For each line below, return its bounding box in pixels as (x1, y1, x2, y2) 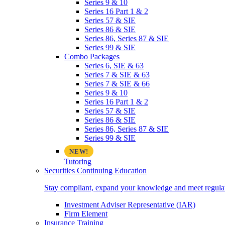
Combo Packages (64, 52, 120, 61)
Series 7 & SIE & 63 (84, 70, 150, 79)
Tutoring (64, 157, 91, 166)
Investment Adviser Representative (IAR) (64, 200, 195, 209)
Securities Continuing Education (44, 166, 147, 175)
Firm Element (64, 209, 107, 218)
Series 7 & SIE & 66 (84, 79, 150, 88)
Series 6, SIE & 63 (84, 61, 144, 70)
